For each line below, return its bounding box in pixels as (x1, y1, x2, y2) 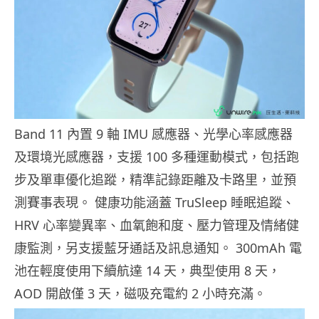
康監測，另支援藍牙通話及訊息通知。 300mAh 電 (14, 239, 302, 256)
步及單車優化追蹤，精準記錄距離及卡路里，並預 (14, 170, 296, 188)
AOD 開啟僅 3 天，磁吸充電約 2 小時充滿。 (14, 284, 266, 302)
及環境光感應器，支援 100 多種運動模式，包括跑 (14, 147, 299, 165)
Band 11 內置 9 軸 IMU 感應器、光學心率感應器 (14, 125, 293, 142)
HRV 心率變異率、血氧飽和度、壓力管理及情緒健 (14, 216, 299, 234)
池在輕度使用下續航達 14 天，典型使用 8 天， (14, 261, 281, 279)
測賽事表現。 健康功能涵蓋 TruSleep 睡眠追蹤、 (14, 193, 295, 211)
